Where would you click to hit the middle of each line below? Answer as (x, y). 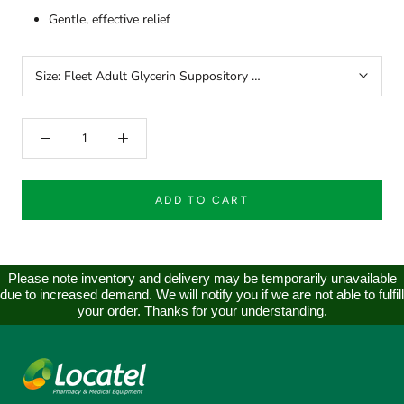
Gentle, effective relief (110, 19)
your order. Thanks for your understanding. (202, 310)
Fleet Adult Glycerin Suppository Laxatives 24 (193, 76)
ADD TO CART (202, 200)
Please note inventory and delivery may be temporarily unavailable (202, 278)
